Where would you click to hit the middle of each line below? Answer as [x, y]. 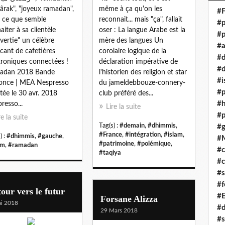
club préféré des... [126, 93]
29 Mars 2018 [119, 210]
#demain [132, 125]
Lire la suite [123, 107]
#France [110, 134]
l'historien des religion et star [143, 72]
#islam [173, 134]
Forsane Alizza [129, 199]
